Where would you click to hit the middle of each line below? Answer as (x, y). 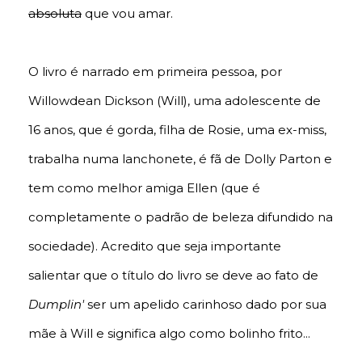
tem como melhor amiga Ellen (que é (144, 188)
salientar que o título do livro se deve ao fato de (173, 276)
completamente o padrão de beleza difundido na (181, 217)
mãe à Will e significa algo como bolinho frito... (169, 334)
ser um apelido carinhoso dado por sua (205, 305)
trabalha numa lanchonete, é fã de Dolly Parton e (180, 159)
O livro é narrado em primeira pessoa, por (155, 72)
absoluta (55, 14)
